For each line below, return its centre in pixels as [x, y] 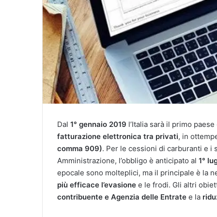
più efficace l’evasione [97, 185]
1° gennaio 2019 [98, 124]
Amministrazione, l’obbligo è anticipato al [128, 161]
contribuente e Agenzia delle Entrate [122, 197]
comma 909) [80, 148]
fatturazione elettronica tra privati [118, 136]
